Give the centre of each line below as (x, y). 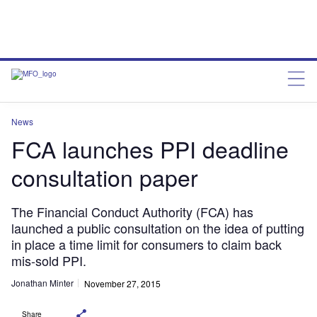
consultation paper (105, 177)
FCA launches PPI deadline (150, 149)
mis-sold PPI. (49, 260)
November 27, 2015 (122, 283)
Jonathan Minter (42, 283)
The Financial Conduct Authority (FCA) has (132, 212)
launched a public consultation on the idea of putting (158, 228)
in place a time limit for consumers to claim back (146, 244)
